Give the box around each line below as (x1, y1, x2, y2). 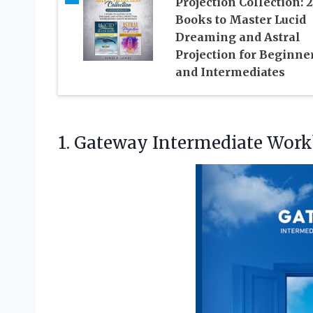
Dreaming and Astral (175, 29, 300, 44)
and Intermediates (175, 64, 285, 79)
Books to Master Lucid (175, 12, 306, 27)
